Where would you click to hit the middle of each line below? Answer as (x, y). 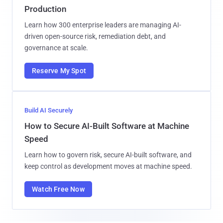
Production (45, 9)
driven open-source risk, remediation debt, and (95, 37)
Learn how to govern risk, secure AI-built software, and (108, 155)
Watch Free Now (58, 189)
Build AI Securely (49, 111)
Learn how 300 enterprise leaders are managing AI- (103, 25)
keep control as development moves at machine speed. (108, 167)
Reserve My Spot (59, 71)
